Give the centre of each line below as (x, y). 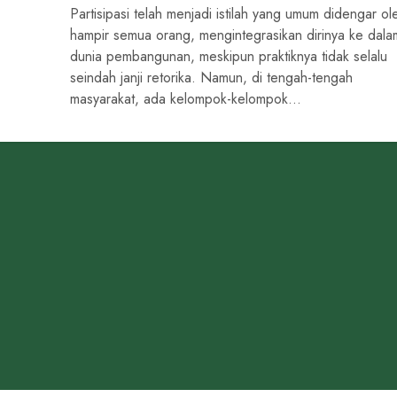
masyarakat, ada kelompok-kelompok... (186, 98)
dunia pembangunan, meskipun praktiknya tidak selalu (229, 56)
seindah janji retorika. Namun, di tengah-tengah (211, 77)
